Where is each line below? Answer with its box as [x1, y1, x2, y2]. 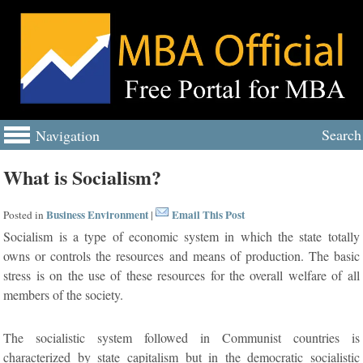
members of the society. [3, 285, 124, 303]
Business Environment [46, 206, 149, 223]
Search [322, 124, 361, 144]
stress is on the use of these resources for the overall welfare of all [3, 266, 360, 284]
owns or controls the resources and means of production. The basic [3, 246, 360, 264]
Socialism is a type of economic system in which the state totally [3, 227, 360, 245]
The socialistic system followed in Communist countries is [3, 328, 360, 346]
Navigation [36, 125, 100, 145]
